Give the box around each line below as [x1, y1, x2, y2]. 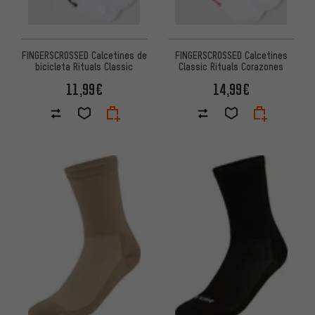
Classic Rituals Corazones [179, 60, 283, 73]
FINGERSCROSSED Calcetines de [21, 49, 147, 62]
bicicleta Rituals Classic [35, 60, 133, 73]
